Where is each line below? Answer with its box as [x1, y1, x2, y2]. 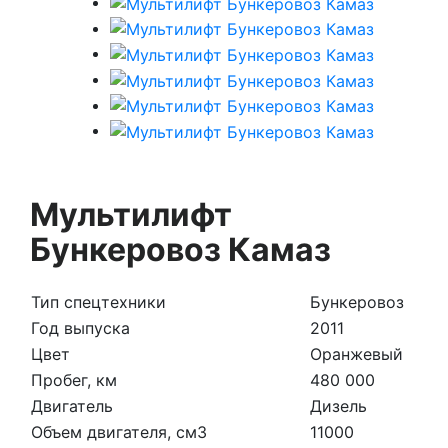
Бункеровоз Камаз [30, 230, 331, 270]
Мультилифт [30, 195, 232, 235]
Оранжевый [310, 343, 403, 364]
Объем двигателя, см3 [31, 421, 207, 442]
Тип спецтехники [31, 291, 166, 312]
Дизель [310, 395, 367, 416]
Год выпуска [31, 317, 130, 338]
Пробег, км [31, 369, 117, 390]
